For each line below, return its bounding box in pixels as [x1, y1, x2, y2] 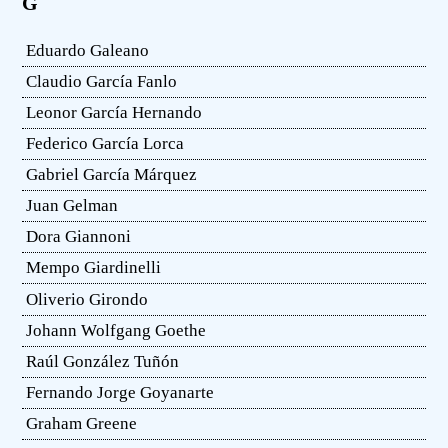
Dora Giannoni [26, 227, 132, 247]
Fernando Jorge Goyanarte [26, 382, 215, 402]
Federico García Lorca [26, 134, 185, 154]
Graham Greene [26, 413, 138, 433]
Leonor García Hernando [26, 103, 203, 123]
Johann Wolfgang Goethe [26, 320, 207, 340]
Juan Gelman [26, 196, 119, 216]
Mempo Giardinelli [26, 258, 162, 278]
